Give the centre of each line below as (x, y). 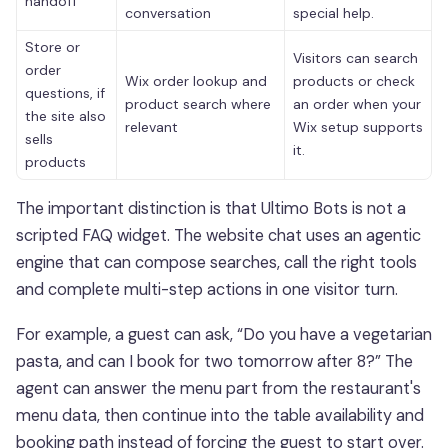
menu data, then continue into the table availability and (220, 415)
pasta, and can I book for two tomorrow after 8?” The (214, 361)
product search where (198, 103)
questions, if (65, 92)
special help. (333, 12)
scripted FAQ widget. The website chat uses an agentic (218, 235)
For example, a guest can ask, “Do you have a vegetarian (224, 334)
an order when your (357, 103)
